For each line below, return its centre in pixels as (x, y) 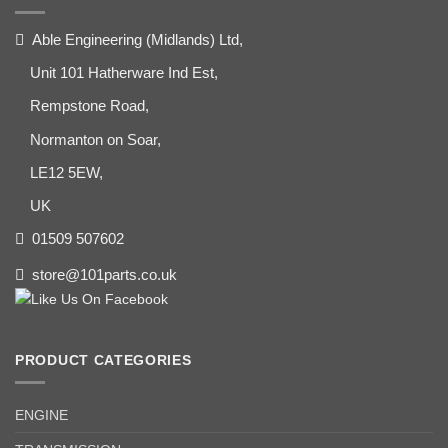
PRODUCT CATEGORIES (103, 360)
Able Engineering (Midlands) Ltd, (137, 39)
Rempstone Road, (90, 106)
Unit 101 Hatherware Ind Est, (124, 73)
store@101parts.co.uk (104, 274)
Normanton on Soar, (96, 139)
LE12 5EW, (67, 172)
